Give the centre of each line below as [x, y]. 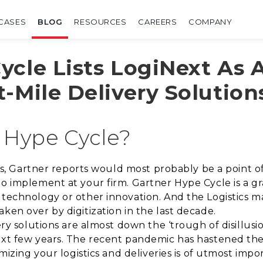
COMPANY [210, 22]
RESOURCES [100, 22]
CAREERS [158, 22]
